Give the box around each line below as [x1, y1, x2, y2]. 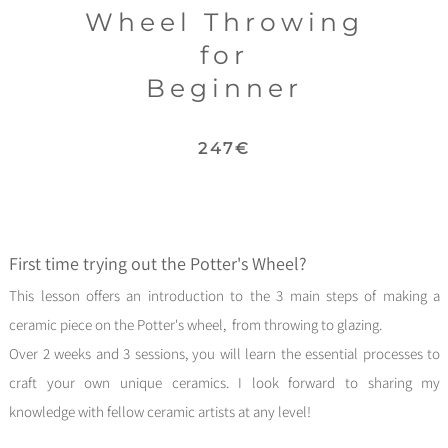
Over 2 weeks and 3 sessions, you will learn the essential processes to [9, 344, 441, 363]
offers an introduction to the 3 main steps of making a [79, 286, 441, 305]
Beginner [146, 73, 304, 103]
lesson [40, 286, 80, 305]
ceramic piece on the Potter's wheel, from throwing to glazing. [9, 315, 383, 334]
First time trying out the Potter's [9, 252, 249, 275]
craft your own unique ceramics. [9, 373, 239, 392]
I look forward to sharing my [238, 373, 441, 392]
